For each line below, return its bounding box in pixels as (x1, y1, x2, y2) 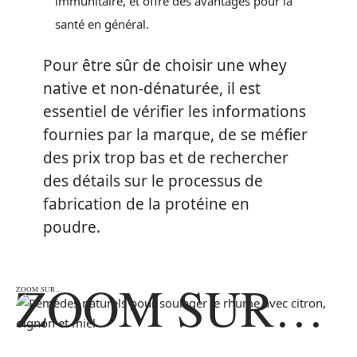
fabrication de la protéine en (43, 193, 249, 214)
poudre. (43, 216, 104, 237)
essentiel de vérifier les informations (43, 100, 306, 122)
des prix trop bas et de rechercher (43, 147, 288, 168)
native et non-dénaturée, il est (43, 77, 261, 99)
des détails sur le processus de (43, 170, 263, 191)
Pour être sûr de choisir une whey (43, 54, 287, 76)
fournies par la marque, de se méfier (43, 124, 308, 145)
